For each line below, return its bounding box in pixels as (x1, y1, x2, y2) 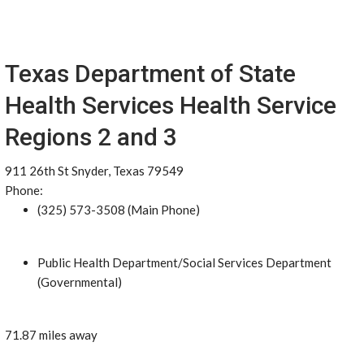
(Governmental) (37, 275, 122, 289)
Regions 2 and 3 (5, 123, 177, 151)
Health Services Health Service (5, 91, 336, 119)
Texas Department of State (5, 59, 296, 88)
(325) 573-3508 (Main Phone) (37, 202, 200, 217)
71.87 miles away (5, 327, 97, 342)
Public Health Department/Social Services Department (37, 255, 331, 270)
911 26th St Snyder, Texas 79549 (5, 163, 184, 178)
